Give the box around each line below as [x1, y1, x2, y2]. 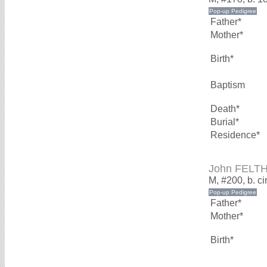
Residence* [210, 130, 260, 140]
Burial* [210, 117, 239, 127]
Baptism [210, 80, 245, 90]
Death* [210, 104, 240, 114]
